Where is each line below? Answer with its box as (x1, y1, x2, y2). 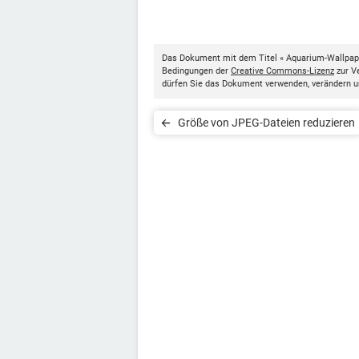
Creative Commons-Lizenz (231, 66, 334, 76)
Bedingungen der (162, 66, 231, 76)
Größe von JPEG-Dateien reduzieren (178, 116, 355, 129)
